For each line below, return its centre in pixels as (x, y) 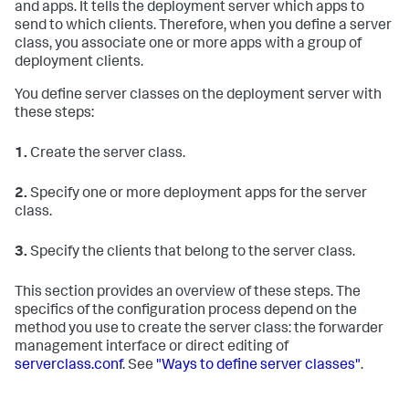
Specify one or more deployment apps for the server (197, 195)
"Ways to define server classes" (258, 367)
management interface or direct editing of (152, 348)
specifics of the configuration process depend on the (186, 312)
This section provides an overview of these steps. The (188, 294)
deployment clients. (79, 63)
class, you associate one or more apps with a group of (188, 45)
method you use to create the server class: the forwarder (199, 330)
